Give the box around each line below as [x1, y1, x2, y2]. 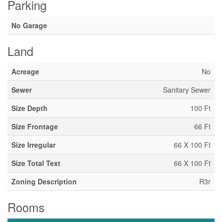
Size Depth [11, 103, 48, 113]
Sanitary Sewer [163, 85, 211, 95]
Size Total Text [11, 158, 60, 168]
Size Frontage [11, 121, 58, 131]
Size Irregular [11, 140, 55, 150]
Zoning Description [11, 176, 77, 186]
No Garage [11, 20, 47, 30]
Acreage [11, 66, 39, 76]
